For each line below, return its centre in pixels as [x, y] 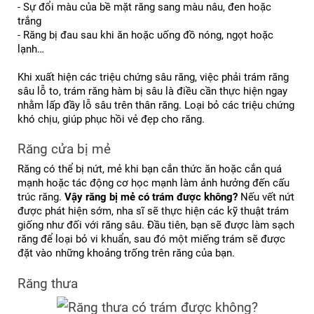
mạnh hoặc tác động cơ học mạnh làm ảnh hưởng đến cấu [153, 183]
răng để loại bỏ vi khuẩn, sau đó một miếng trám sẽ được [151, 239]
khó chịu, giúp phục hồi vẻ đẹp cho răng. [111, 119]
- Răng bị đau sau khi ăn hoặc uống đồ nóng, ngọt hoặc [145, 35]
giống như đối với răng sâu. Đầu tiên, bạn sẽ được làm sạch [156, 225]
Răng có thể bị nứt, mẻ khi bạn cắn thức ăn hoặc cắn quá [150, 169]
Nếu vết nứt [266, 197]
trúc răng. [41, 197]
